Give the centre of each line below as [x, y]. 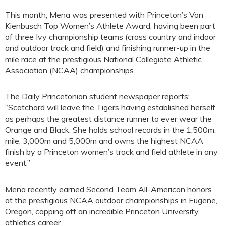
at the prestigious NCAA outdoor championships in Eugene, [111, 200]
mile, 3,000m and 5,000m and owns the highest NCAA [104, 141]
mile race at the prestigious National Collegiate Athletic [103, 59]
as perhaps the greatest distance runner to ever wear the [108, 119]
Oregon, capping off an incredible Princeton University [102, 211]
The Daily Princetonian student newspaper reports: [97, 96]
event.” [18, 163]
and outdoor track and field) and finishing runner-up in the [108, 48]
